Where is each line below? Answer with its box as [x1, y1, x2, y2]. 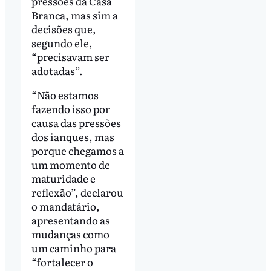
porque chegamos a [31, 142, 124, 158]
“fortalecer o [31, 253, 93, 269]
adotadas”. [31, 63, 83, 79]
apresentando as [31, 212, 110, 227]
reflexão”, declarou [31, 184, 123, 200]
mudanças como [31, 226, 109, 241]
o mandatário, [31, 198, 100, 214]
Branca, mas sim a [31, 7, 118, 23]
